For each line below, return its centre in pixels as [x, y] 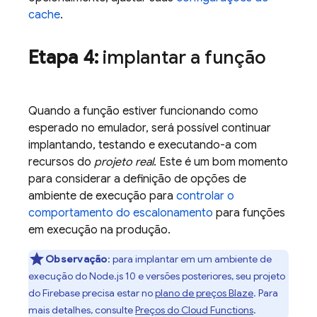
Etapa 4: [63, 57]
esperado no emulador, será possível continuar [150, 128]
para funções [249, 213]
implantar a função [182, 57]
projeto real [124, 162]
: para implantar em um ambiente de [189, 259]
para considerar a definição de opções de [137, 179]
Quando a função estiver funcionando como [143, 111]
